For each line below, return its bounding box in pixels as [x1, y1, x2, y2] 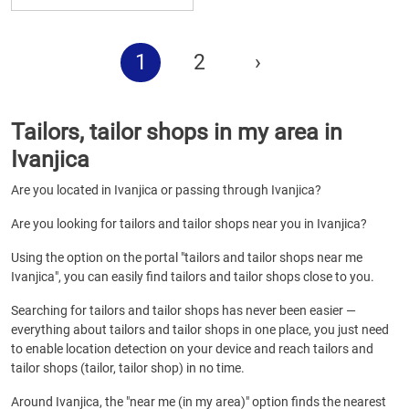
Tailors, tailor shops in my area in [11, 119, 342, 145]
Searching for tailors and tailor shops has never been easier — [11, 303, 356, 318]
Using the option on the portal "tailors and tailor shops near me [11, 250, 362, 265]
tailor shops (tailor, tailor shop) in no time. [11, 361, 245, 375]
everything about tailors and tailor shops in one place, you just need [11, 322, 389, 337]
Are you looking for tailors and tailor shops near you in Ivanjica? [11, 216, 367, 231]
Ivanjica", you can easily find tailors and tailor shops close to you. [11, 269, 374, 284]
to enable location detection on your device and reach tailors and [11, 341, 373, 356]
